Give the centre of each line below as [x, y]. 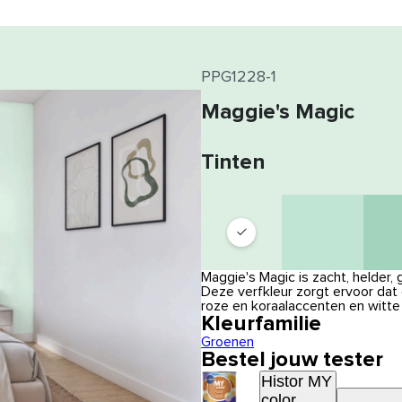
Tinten [233, 162]
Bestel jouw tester [292, 360]
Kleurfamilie [261, 324]
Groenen [227, 342]
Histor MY [297, 381]
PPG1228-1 [239, 77]
